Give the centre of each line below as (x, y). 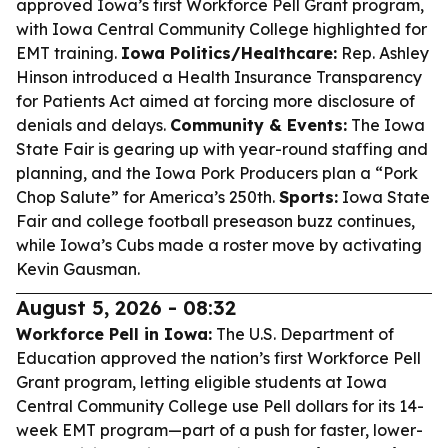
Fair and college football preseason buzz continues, (215, 221)
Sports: (308, 197)
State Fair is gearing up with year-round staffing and (222, 149)
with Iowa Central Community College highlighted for (221, 29)
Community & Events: (258, 125)
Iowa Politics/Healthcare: (229, 53)
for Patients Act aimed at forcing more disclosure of (215, 101)
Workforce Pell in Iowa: (114, 334)
